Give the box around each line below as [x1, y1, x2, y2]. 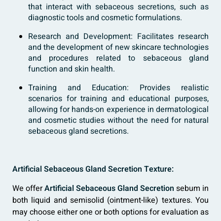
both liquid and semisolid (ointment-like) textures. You [12, 194, 209, 207]
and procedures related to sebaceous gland [28, 52, 209, 65]
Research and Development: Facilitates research [28, 31, 209, 43]
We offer [12, 183, 44, 195]
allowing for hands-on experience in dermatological [28, 104, 209, 116]
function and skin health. [28, 63, 115, 75]
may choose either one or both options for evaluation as [12, 206, 209, 219]
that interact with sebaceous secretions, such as [28, 1, 209, 13]
